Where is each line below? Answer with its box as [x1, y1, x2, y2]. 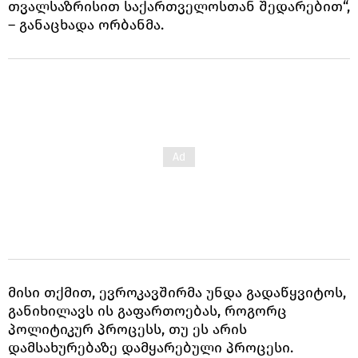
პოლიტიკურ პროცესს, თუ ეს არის [8, 320, 247, 338]
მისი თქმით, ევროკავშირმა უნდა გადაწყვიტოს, [8, 283, 346, 301]
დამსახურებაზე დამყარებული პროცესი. [8, 338, 293, 356]
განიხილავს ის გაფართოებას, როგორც [8, 301, 287, 320]
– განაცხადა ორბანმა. [8, 15, 164, 34]
